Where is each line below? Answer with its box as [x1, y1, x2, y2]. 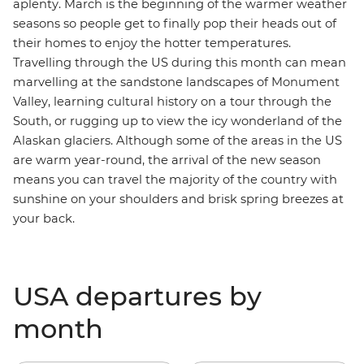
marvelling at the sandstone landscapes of [13, 75, 271, 89]
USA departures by [13, 280, 262, 312]
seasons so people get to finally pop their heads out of [13, 16, 336, 31]
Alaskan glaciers [13, 133, 110, 148]
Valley [13, 94, 48, 109]
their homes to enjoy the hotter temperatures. [13, 36, 291, 50]
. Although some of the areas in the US [110, 133, 342, 148]
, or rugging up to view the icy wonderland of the [49, 114, 342, 128]
